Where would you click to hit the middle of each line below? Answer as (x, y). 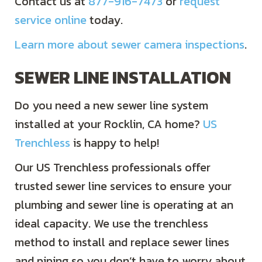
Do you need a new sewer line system (111, 106)
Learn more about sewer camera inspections (130, 45)
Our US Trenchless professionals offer (113, 168)
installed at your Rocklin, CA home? (109, 124)
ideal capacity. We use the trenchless (111, 224)
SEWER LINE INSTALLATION (123, 78)
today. (105, 20)
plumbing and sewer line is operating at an (124, 205)
